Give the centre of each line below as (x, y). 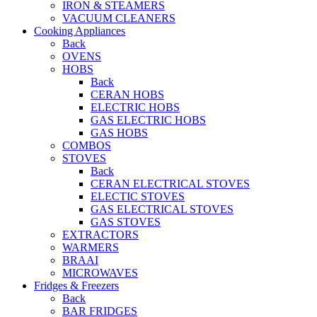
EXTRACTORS (100, 235)
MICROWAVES (100, 273)
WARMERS (91, 248)
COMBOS (87, 146)
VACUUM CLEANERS (119, 18)
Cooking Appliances (80, 31)
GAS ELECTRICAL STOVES (162, 209)
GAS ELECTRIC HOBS (148, 120)
